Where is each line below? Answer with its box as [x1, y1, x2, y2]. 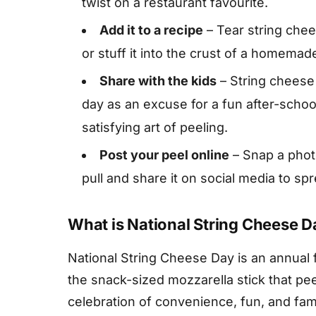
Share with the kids [99, 73, 217, 88]
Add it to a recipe [99, 23, 203, 37]
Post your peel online [99, 147, 229, 162]
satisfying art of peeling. [82, 120, 228, 135]
